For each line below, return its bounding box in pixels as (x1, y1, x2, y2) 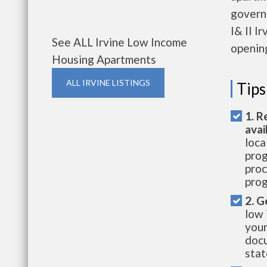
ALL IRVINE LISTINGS (66, 77, 150, 88)
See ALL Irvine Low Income (52, 35, 187, 49)
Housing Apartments (52, 52, 156, 66)
